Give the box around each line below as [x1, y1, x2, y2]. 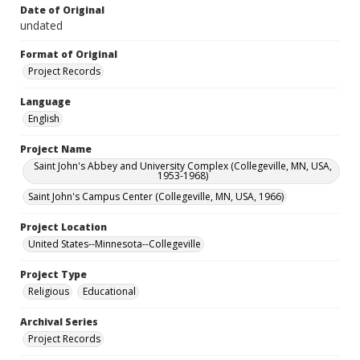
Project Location [20, 220, 107, 234]
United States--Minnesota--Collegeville [28, 237, 201, 251]
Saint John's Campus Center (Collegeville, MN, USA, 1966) [28, 190, 284, 203]
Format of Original [20, 47, 117, 61]
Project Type [20, 268, 87, 281]
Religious [28, 284, 69, 298]
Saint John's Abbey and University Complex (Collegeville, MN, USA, [33, 159, 332, 173]
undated [20, 18, 63, 33]
